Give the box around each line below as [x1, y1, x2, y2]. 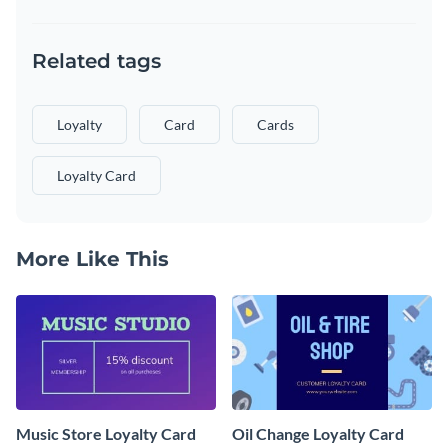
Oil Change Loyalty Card [232, 423, 404, 443]
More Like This [16, 247, 169, 272]
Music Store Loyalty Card [16, 423, 196, 443]
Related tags [32, 49, 161, 74]
